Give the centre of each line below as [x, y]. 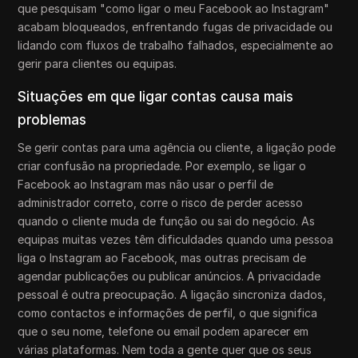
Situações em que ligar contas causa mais [156, 96]
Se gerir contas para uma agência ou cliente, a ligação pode [177, 147]
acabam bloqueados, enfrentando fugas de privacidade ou [175, 26]
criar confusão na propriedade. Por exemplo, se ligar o [162, 165]
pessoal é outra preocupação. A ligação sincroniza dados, [172, 294]
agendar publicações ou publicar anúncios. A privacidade [169, 276]
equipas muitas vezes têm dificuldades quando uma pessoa [176, 239]
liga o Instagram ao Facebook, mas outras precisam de [162, 257]
